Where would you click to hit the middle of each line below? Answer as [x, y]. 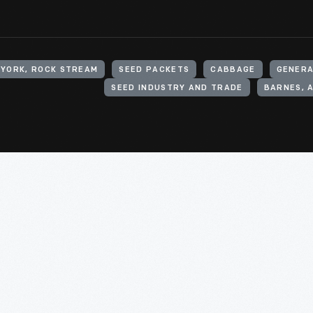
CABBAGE [233, 70]
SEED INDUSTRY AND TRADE [177, 88]
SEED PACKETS [154, 70]
